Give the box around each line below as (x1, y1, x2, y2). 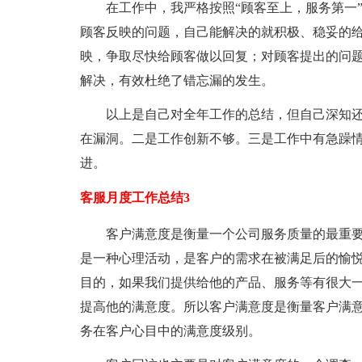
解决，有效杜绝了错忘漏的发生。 (79, 74, 274, 87)
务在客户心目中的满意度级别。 (79, 324, 261, 338)
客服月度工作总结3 (79, 191, 190, 204)
